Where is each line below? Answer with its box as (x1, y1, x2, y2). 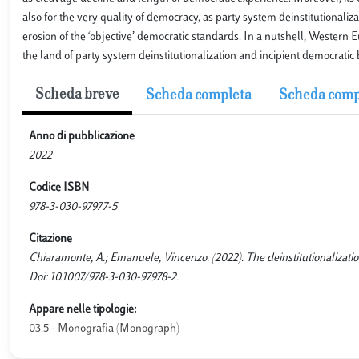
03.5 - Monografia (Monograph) (29, 323, 179, 335)
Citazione (29, 233, 72, 245)
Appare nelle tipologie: (29, 304, 137, 316)
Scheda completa (146, 89, 252, 103)
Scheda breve (35, 88, 119, 103)
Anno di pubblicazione (29, 131, 135, 143)
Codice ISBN (29, 182, 89, 194)
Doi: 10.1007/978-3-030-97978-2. (29, 272, 179, 284)
